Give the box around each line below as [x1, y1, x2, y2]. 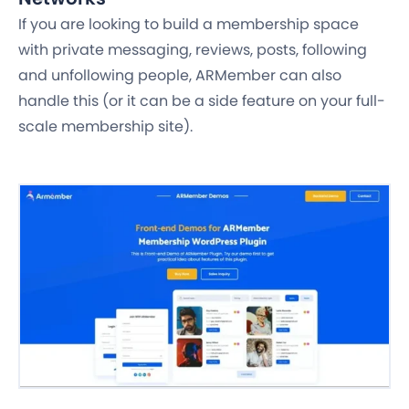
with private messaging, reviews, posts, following [18, 39, 367, 61]
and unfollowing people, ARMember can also [18, 65, 341, 87]
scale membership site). [18, 116, 193, 138]
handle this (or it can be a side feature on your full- [18, 90, 385, 112]
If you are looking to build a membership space [18, 14, 359, 36]
